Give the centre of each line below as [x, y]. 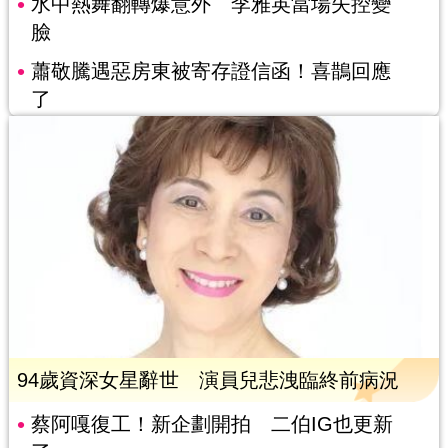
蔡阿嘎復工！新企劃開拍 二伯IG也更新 [211, 423]
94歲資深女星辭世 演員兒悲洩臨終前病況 [207, 379]
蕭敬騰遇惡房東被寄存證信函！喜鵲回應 [210, 70]
